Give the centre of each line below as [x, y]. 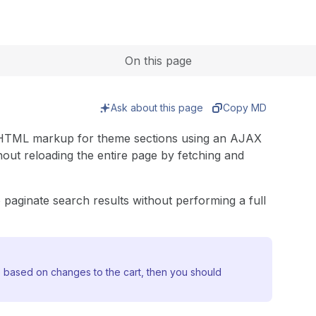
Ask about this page [157, 108]
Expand [145, 8]
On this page [158, 61]
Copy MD [245, 108]
